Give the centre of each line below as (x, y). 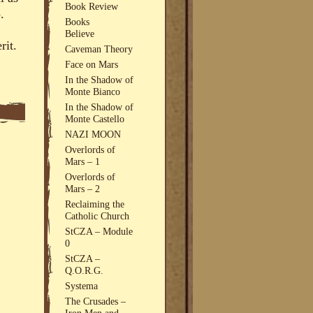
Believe (80, 33)
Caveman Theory (99, 49)
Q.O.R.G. (85, 270)
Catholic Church (97, 216)
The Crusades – (96, 301)
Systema (82, 285)
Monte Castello (95, 118)
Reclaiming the (95, 204)
